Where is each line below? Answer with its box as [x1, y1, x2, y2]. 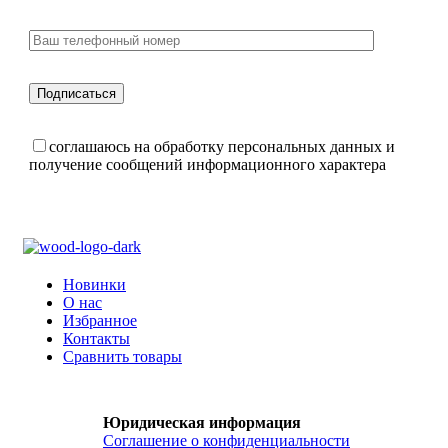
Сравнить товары [63, 348, 182, 365]
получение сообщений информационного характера [29, 156, 386, 173]
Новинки [63, 276, 126, 293]
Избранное [63, 312, 137, 329]
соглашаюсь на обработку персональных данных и [49, 138, 395, 155]
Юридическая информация [103, 414, 301, 431]
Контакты [63, 330, 130, 347]
